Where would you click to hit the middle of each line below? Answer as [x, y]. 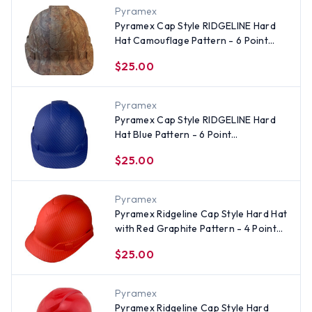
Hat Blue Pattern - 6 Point [173, 134]
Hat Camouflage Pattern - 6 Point [192, 40]
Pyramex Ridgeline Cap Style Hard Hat [201, 214]
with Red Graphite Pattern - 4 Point [196, 228]
